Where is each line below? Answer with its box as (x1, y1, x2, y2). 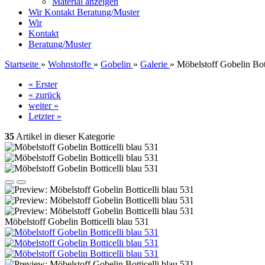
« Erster (28, 79, 57, 89)
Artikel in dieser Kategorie (14, 131, 115, 141)
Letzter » (28, 111, 62, 121)
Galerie (140, 59, 167, 69)
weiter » (28, 101, 59, 111)
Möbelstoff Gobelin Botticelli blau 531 (5, 216, 149, 227)
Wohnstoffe (48, 59, 91, 69)
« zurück (28, 90, 61, 100)
